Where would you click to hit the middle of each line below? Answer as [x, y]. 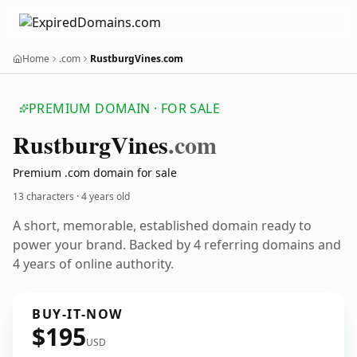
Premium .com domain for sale [95, 173]
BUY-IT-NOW [77, 314]
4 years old [106, 196]
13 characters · [47, 196]
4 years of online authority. [93, 264]
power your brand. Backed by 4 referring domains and [177, 245]
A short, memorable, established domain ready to [162, 226]
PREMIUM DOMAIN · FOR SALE [124, 108]
